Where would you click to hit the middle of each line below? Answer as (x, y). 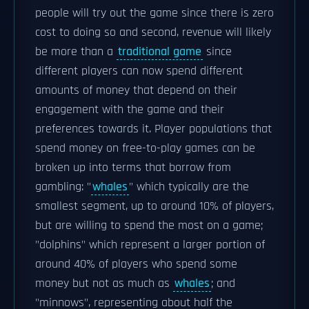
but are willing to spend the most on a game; (149, 226)
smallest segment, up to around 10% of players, (154, 206)
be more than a (76, 52)
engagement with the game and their (130, 110)
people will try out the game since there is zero (154, 13)
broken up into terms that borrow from (133, 168)
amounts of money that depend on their (136, 90)
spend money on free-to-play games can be (145, 148)
